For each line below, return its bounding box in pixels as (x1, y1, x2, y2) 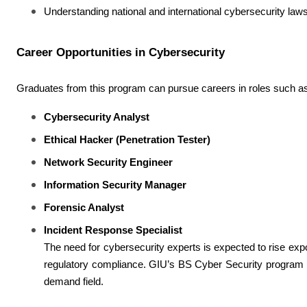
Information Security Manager (44, 180, 186, 191)
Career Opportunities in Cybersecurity (16, 45, 225, 59)
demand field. (44, 276, 103, 287)
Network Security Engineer (44, 157, 173, 168)
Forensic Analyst (44, 202, 124, 213)
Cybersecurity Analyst (44, 112, 149, 123)
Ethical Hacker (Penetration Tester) (44, 134, 210, 145)
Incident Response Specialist (44, 225, 182, 236)
